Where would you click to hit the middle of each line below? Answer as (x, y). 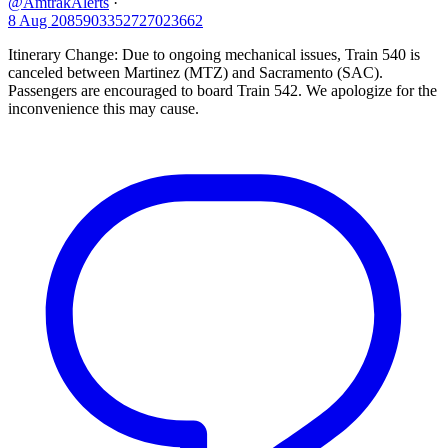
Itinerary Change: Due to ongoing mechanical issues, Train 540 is (214, 55)
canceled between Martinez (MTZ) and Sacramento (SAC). (195, 73)
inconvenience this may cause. (103, 109)
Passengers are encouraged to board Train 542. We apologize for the (222, 91)
